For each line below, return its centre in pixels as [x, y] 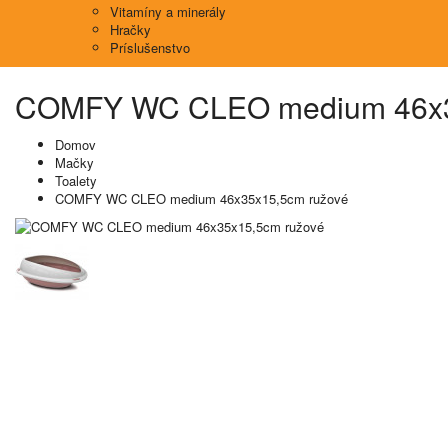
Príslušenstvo [150, 47]
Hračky [130, 29]
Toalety [76, 180]
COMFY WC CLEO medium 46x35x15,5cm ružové [201, 198]
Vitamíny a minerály [168, 11]
